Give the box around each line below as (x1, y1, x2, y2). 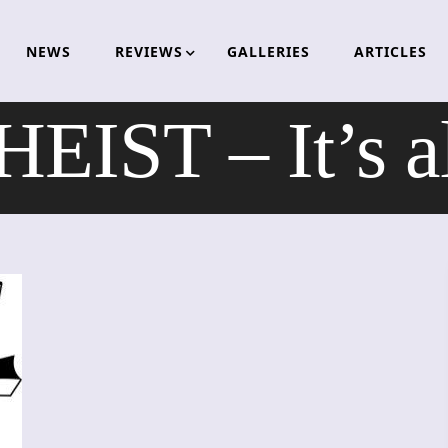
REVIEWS (114, 41, 183, 61)
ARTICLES (353, 41, 427, 61)
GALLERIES (226, 41, 310, 61)
